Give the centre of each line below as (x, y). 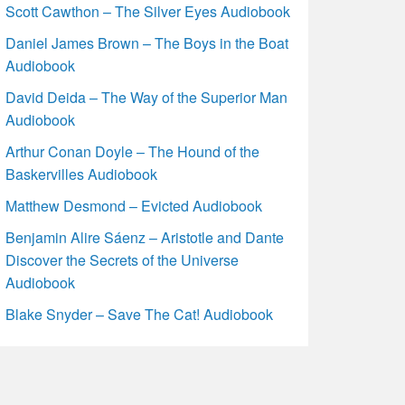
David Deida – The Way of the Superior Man (147, 97)
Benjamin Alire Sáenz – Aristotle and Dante (145, 237)
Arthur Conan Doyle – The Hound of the (133, 151)
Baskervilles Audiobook (82, 174)
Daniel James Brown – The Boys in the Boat (147, 42)
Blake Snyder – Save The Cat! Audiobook (140, 314)
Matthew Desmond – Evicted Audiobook (134, 205)
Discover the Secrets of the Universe (122, 259)
